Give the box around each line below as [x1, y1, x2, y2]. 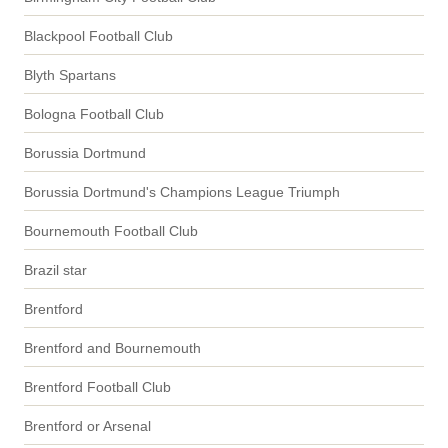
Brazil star [24, 261, 87, 278]
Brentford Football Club [24, 378, 171, 395]
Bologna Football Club [24, 105, 164, 122]
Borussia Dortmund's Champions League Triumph [24, 183, 340, 200]
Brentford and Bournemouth [24, 339, 201, 356]
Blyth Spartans [24, 66, 116, 83]
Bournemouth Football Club [24, 222, 198, 239]
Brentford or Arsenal [24, 417, 151, 434]
